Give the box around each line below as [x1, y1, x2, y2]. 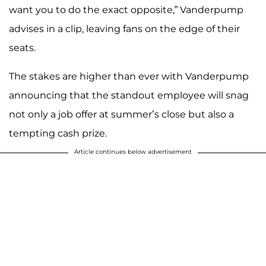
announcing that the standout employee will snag [9, 90, 249, 102]
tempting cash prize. [9, 128, 107, 140]
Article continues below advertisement [74, 148, 192, 156]
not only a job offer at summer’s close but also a [9, 109, 234, 121]
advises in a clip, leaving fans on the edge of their [9, 23, 240, 35]
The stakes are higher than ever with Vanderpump [9, 71, 249, 83]
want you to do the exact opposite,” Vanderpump [9, 4, 243, 16]
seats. [9, 42, 36, 54]
